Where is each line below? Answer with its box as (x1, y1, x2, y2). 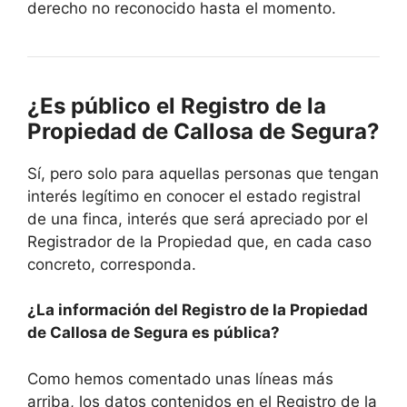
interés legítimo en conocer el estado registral (27, 186, 361, 205)
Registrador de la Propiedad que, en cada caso (27, 232, 372, 251)
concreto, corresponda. (27, 254, 196, 273)
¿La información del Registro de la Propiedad (27, 301, 368, 320)
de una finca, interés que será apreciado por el (27, 209, 368, 228)
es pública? (192, 323, 280, 342)
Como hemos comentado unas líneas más (27, 369, 333, 388)
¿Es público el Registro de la (27, 92, 326, 119)
